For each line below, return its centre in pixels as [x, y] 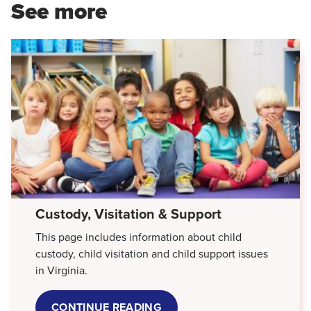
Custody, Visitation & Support [128, 213]
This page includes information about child [138, 237]
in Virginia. [61, 270]
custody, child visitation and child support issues [152, 253]
